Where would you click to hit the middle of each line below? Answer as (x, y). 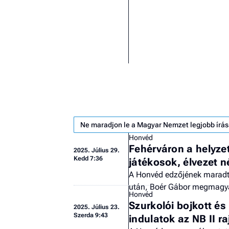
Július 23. (106, 207)
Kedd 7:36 (88, 158)
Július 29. (106, 150)
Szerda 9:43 (91, 215)
